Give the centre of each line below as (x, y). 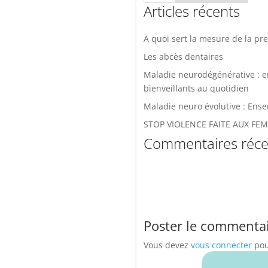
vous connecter (221, 245)
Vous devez (167, 245)
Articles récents (192, 11)
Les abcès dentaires (183, 57)
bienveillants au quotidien (196, 88)
